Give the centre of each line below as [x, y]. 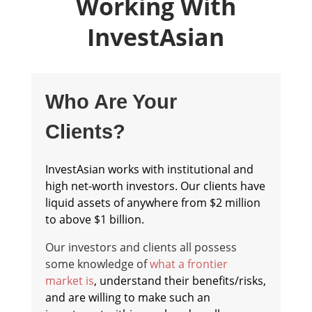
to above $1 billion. [94, 219]
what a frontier [188, 264]
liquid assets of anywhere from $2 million [153, 203]
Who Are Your [111, 102]
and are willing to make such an [127, 297]
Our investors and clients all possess [141, 247]
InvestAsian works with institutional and [149, 169]
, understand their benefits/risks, [180, 281]
